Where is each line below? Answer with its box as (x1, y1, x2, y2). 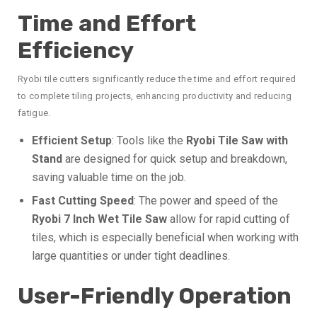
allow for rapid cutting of (167, 212, 290, 226)
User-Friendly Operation (18, 282, 292, 310)
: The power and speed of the (134, 194, 278, 208)
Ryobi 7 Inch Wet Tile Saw (32, 212, 167, 226)
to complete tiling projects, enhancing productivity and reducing (18, 91, 292, 102)
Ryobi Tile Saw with (186, 134, 288, 148)
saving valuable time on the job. (32, 171, 186, 185)
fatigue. (18, 108, 51, 119)
